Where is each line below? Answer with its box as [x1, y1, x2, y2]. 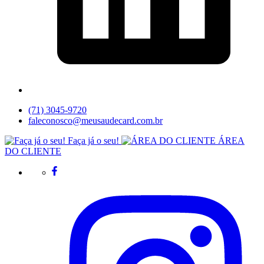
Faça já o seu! [68, 136, 119, 146]
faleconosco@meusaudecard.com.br [28, 115, 163, 126]
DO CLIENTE [5, 146, 61, 156]
